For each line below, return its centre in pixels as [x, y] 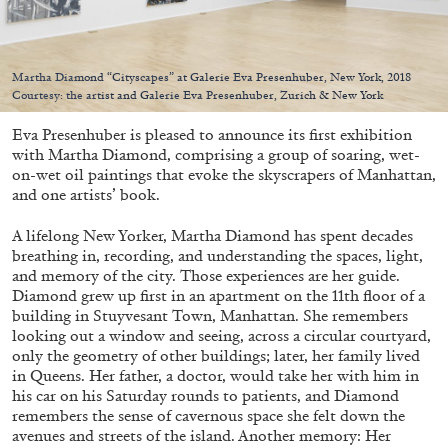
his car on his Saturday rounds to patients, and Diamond [205, 395]
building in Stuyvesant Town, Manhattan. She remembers [210, 315]
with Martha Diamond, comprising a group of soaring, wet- [216, 154]
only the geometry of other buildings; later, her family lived [216, 355]
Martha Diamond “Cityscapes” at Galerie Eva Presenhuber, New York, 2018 [211, 76]
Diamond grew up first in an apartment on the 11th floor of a [218, 295]
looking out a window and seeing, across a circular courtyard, [221, 335]
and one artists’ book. [86, 194]
